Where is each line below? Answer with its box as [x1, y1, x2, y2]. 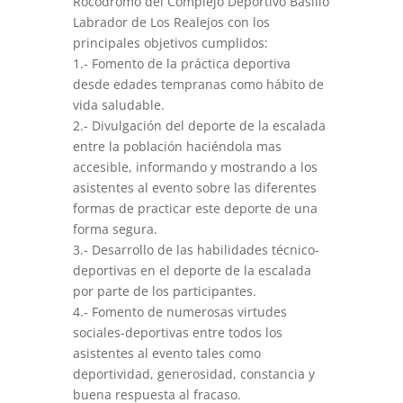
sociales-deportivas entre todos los [72, 324, 282, 341]
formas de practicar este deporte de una [72, 200, 318, 217]
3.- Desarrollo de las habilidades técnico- [72, 241, 319, 258]
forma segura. [72, 220, 157, 237]
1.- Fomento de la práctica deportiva [72, 55, 291, 72]
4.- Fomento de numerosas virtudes [72, 303, 287, 320]
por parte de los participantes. [72, 282, 256, 300]
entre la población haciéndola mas [72, 138, 282, 155]
